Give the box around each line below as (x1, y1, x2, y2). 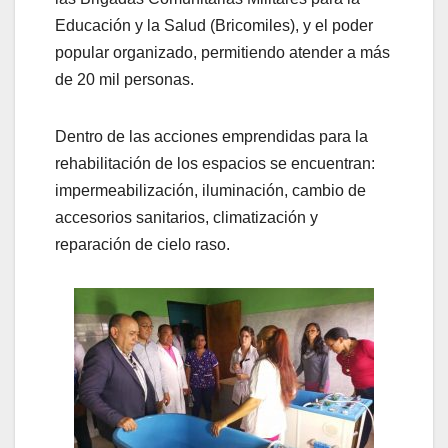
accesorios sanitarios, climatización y (55, 209, 318, 227)
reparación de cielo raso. (55, 236, 230, 254)
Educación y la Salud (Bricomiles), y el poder (55, 17, 373, 35)
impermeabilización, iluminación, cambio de (55, 182, 366, 200)
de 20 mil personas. (55, 71, 194, 89)
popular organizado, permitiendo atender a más (55, 44, 390, 62)
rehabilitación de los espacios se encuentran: (55, 155, 375, 173)
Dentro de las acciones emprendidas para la (55, 128, 368, 146)
